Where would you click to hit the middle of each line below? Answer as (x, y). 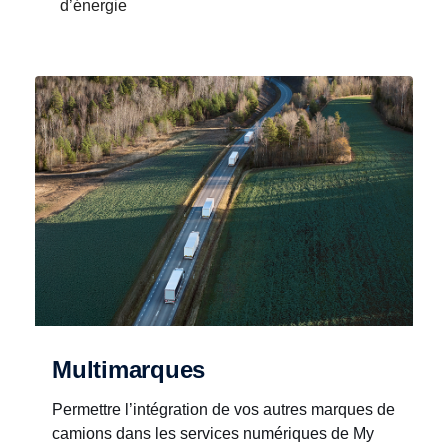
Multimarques (129, 369)
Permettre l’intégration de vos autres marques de (223, 409)
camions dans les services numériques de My (213, 433)
